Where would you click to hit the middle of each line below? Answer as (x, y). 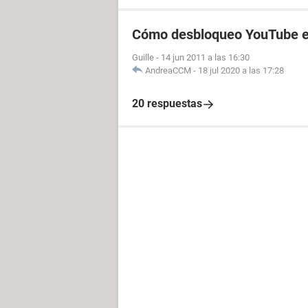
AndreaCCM (168, 70)
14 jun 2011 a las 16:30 (205, 57)
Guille (143, 57)
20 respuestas (167, 103)
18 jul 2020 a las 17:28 (241, 70)
